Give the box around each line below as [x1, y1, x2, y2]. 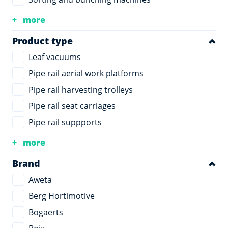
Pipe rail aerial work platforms [28, 68, 144, 79]
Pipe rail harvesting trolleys [28, 84, 133, 95]
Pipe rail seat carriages [28, 100, 116, 111]
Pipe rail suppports [28, 117, 102, 128]
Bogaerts [28, 207, 63, 218]
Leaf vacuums [28, 51, 81, 63]
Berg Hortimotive [28, 190, 95, 202]
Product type [12, 35, 73, 47]
